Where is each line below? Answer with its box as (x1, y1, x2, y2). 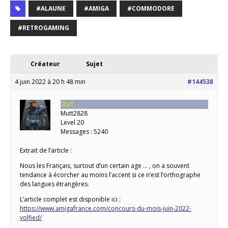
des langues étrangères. (20, 180, 89, 189)
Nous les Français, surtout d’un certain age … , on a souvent (20, 161, 189, 170)
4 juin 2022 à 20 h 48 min (15, 77, 85, 87)
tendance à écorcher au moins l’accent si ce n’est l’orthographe (20, 170, 201, 180)
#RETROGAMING (18, 23, 69, 33)
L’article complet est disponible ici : (20, 195, 121, 204)
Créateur (31, 60, 60, 69)
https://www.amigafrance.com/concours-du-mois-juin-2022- (20, 204, 191, 213)
